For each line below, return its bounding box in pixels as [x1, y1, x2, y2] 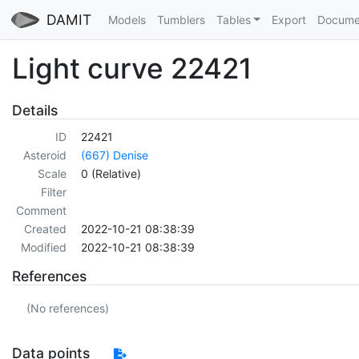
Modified [20, 240, 67, 255]
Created [23, 222, 67, 236]
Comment [15, 204, 67, 218]
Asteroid [22, 148, 67, 163]
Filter [40, 185, 67, 200]
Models [107, 13, 146, 26]
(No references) [26, 301, 109, 315]
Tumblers [156, 13, 205, 26]
